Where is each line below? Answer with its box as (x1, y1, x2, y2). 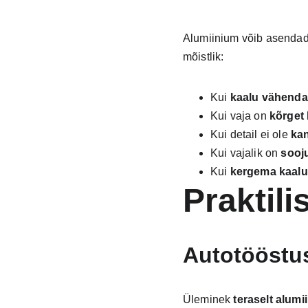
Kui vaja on (210, 110, 269, 122)
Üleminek (182, 294, 234, 305)
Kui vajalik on (210, 147, 281, 159)
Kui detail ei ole (210, 129, 291, 140)
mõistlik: (182, 51, 224, 63)
